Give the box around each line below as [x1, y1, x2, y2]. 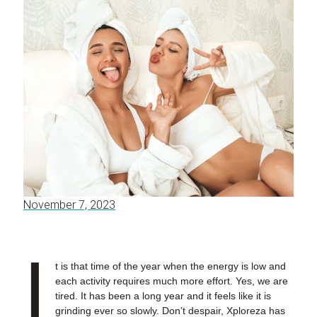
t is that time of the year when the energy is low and [54, 260, 286, 272]
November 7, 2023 [23, 198, 115, 212]
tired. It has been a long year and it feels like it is [54, 290, 271, 302]
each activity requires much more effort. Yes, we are [54, 275, 288, 287]
